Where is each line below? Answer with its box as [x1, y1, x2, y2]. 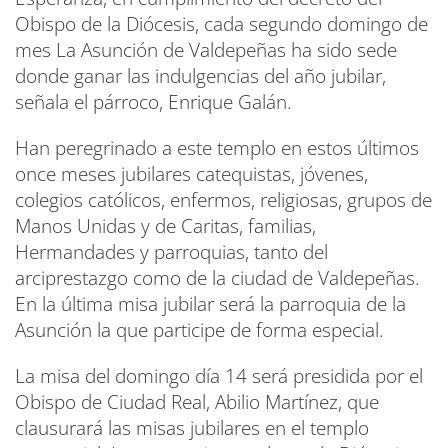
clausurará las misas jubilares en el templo [15, 414, 369, 441]
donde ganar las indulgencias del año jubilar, [15, 62, 386, 89]
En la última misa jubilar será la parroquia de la [15, 290, 406, 317]
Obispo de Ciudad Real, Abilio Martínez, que [15, 388, 379, 415]
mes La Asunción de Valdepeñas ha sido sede [15, 36, 397, 63]
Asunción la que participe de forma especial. [15, 316, 384, 343]
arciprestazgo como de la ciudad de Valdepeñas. [15, 264, 420, 291]
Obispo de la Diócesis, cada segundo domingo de [15, 10, 428, 37]
